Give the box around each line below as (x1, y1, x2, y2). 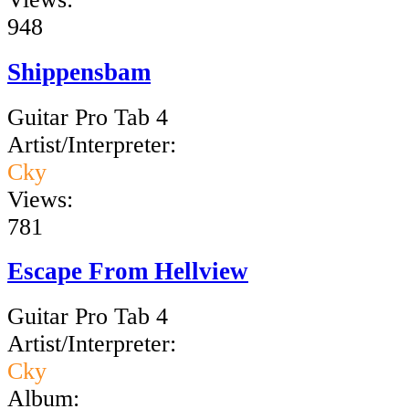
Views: (7, 185, 73, 213)
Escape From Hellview (7, 257, 248, 286)
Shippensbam (7, 58, 151, 86)
